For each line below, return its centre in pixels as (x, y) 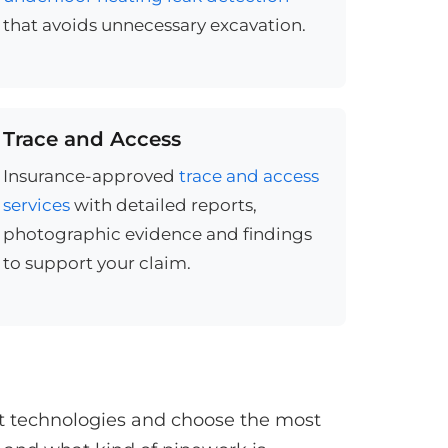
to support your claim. (97, 263)
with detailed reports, (164, 205)
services (37, 205)
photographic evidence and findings (158, 234)
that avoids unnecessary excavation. (155, 25)
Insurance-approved (91, 176)
